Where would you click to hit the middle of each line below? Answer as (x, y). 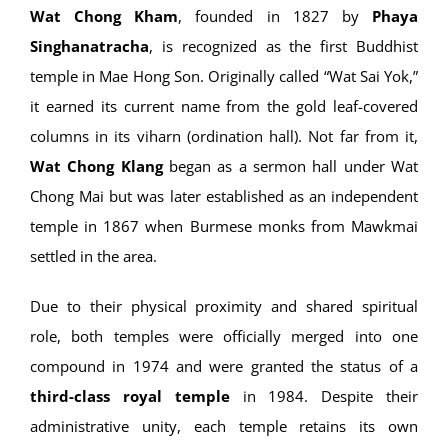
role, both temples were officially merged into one (224, 336)
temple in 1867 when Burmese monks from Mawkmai (224, 226)
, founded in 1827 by (275, 16)
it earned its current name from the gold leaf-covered (224, 106)
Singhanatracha (89, 46)
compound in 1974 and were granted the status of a (224, 366)
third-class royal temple (130, 396)
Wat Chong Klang (96, 166)
